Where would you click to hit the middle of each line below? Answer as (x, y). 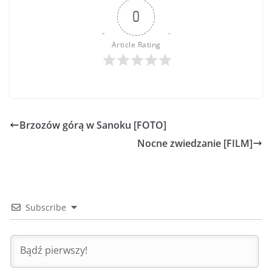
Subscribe (46, 208)
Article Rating (136, 45)
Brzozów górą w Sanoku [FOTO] (93, 125)
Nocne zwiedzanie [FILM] (195, 144)
